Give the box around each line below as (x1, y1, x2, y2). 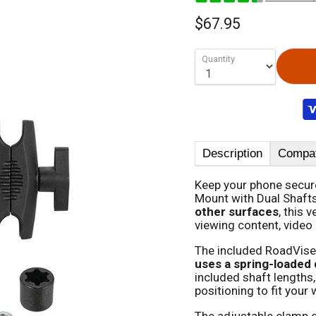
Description (202, 146, 262, 160)
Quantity (201, 53, 235, 64)
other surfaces (194, 204, 279, 219)
